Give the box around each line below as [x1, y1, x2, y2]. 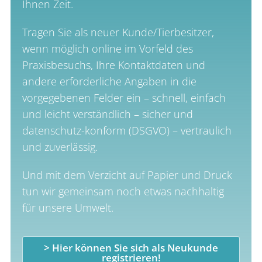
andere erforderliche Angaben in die [22, 74, 196, 88]
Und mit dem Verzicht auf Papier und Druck [22, 167, 232, 182]
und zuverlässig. [22, 139, 98, 154]
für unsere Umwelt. [22, 200, 113, 215]
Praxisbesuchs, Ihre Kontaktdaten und [22, 57, 205, 72]
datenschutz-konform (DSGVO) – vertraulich [22, 123, 232, 137]
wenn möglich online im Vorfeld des [22, 41, 193, 56]
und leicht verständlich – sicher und [22, 106, 193, 121]
